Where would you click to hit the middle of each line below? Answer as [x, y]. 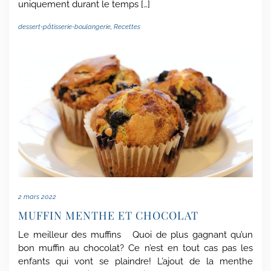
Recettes [127, 27]
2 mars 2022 [37, 197]
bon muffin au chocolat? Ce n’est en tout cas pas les [135, 248]
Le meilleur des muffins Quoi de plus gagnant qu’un [135, 235]
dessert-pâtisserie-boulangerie [64, 27]
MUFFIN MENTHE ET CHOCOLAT [108, 216]
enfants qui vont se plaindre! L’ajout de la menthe [135, 262]
